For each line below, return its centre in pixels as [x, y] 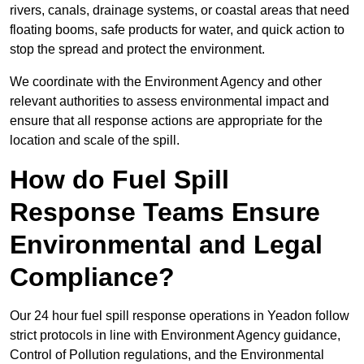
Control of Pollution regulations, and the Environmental [167, 355]
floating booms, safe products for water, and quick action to [177, 30]
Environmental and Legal [166, 245]
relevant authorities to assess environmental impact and [169, 102]
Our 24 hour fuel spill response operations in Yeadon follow [180, 316]
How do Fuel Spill [119, 180]
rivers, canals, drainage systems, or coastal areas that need [180, 11]
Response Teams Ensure [165, 212]
